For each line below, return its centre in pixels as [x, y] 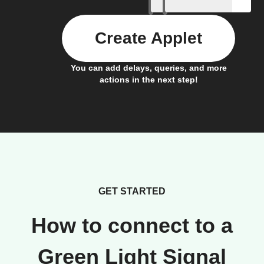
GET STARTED [132, 191]
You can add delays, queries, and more [148, 68]
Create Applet [148, 38]
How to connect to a [132, 226]
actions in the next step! [148, 80]
